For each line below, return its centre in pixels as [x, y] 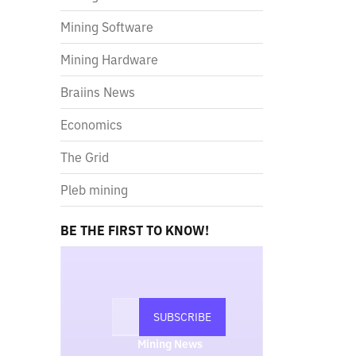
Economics [91, 125]
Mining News [170, 344]
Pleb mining [94, 190]
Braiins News [98, 92]
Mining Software [107, 27]
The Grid [85, 157]
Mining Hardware [109, 60]
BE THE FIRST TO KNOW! [135, 230]
